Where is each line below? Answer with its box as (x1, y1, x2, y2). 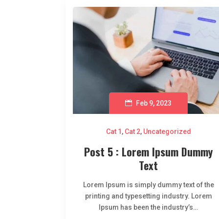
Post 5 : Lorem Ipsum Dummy (84, 144, 213, 160)
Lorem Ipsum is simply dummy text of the (83, 181, 214, 189)
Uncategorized (143, 128, 191, 136)
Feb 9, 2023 (136, 99, 172, 108)
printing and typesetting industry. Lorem (85, 192, 212, 200)
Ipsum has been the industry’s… (99, 203, 198, 212)
